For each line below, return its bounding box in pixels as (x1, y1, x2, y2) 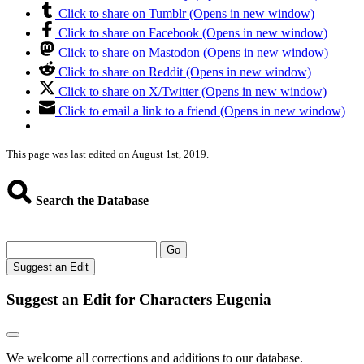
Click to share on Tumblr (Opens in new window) (58, 6, 314, 21)
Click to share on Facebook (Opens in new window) (58, 26, 327, 41)
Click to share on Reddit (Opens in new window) (58, 65, 311, 80)
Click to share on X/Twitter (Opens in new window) (58, 84, 327, 99)
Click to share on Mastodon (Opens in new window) (58, 45, 328, 60)
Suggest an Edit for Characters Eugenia (6, 290, 271, 308)
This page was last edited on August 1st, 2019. (6, 148, 209, 161)
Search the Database (32, 193, 149, 207)
